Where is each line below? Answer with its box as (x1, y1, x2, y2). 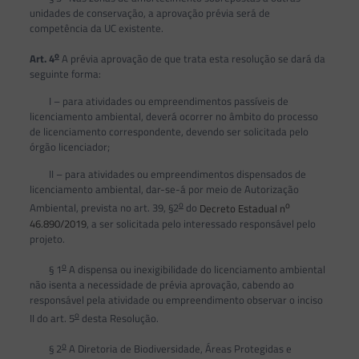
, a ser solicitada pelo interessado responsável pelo (86, 215, 316, 232)
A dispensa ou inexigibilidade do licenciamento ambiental (66, 260, 325, 277)
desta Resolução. (79, 310, 159, 327)
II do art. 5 (29, 310, 75, 327)
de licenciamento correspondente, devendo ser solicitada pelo (29, 123, 309, 140)
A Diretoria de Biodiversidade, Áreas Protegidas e (66, 341, 292, 357)
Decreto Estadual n (199, 200, 285, 216)
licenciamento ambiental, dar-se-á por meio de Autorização (29, 181, 299, 198)
